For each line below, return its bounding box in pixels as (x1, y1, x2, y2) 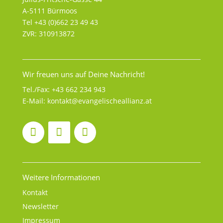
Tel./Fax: (22, 85, 52, 95)
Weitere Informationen (22, 172, 100, 183)
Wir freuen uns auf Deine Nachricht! (22, 69, 145, 80)
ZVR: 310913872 (22, 29, 75, 39)
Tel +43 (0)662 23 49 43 (22, 17, 98, 27)
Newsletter (22, 202, 59, 212)
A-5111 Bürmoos (22, 6, 77, 16)
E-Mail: (22, 96, 47, 106)
